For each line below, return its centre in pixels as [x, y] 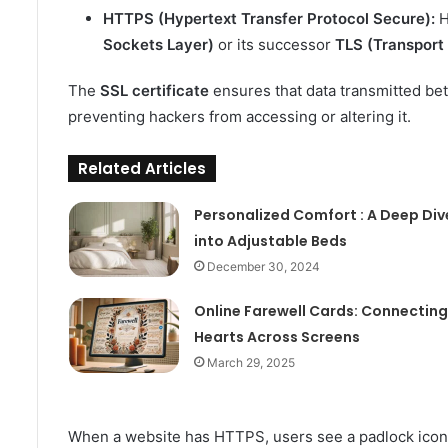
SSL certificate [154, 90]
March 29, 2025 [250, 362]
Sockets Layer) [158, 44]
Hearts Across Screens [276, 336]
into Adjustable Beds [270, 240]
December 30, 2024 [263, 266]
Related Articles [142, 168]
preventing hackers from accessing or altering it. [239, 116]
